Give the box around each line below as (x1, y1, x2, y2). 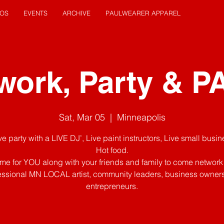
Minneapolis (116, 111, 165, 123)
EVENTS (23, 9, 47, 17)
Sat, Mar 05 (58, 111, 105, 123)
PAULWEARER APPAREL (105, 9, 180, 17)
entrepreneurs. (86, 181, 138, 191)
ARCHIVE (62, 9, 90, 17)
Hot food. (95, 145, 128, 155)
